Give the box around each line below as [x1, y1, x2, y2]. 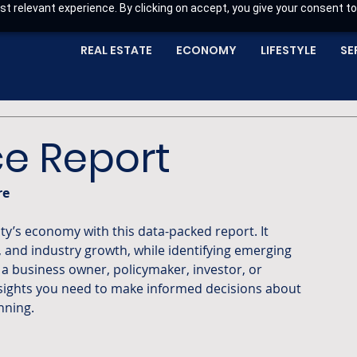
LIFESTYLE [261, 42, 316, 58]
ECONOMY [176, 42, 237, 58]
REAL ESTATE [80, 42, 152, 58]
